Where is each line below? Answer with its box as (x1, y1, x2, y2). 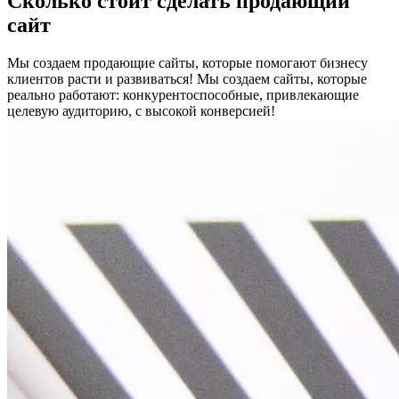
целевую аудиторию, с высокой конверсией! (7, 102, 275, 118)
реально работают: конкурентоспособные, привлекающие (7, 86, 359, 102)
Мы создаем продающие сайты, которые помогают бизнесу (7, 54, 368, 70)
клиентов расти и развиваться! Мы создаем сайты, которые (7, 70, 367, 86)
